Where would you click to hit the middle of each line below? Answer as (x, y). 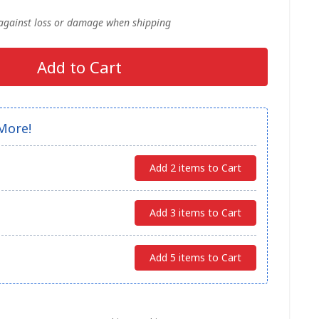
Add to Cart (79, 67)
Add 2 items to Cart (195, 168)
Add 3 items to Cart (195, 213)
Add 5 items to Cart (195, 257)
